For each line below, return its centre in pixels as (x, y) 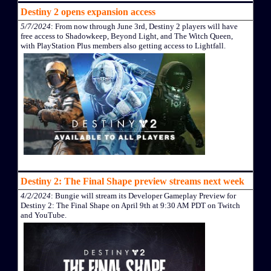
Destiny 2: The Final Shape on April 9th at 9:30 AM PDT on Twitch (130, 206)
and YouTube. (44, 215)
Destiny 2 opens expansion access (88, 11)
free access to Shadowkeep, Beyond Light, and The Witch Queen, (127, 36)
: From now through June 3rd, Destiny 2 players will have (144, 26)
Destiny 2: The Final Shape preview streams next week (132, 181)
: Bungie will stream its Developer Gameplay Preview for (143, 196)
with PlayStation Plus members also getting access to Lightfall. (123, 45)
